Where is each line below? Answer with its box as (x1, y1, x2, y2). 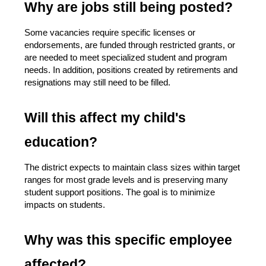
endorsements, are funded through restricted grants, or (24, 40, 235, 50)
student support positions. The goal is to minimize (24, 188, 215, 198)
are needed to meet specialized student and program (24, 53, 227, 63)
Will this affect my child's (24, 110, 186, 126)
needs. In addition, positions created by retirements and (24, 65, 237, 75)
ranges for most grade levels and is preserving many (24, 175, 228, 185)
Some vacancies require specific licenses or (24, 28, 195, 38)
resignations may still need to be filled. (24, 78, 170, 88)
